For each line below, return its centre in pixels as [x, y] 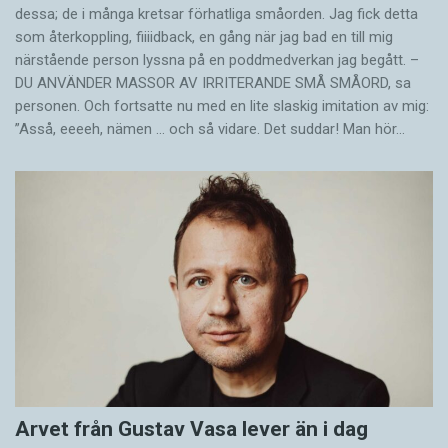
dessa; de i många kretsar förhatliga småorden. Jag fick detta [216, 14]
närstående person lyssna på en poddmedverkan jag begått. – [217, 60]
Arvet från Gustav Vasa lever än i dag [191, 428]
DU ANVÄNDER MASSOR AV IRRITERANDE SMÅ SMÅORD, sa [213, 83]
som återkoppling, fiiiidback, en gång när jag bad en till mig [204, 37]
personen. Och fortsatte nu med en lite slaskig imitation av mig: [222, 106]
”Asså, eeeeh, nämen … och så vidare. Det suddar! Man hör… [210, 129]
